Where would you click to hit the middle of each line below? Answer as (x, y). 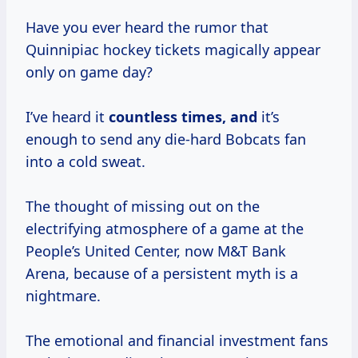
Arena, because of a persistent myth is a (162, 274)
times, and (219, 117)
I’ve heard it (67, 117)
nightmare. (63, 296)
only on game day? (89, 72)
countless (145, 117)
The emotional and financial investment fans (177, 341)
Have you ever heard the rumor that (147, 28)
